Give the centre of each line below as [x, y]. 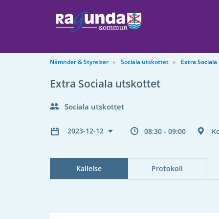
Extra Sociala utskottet [105, 84]
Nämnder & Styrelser [79, 62]
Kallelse [89, 168]
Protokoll [167, 168]
